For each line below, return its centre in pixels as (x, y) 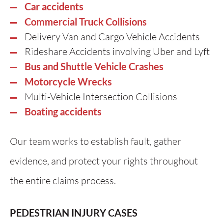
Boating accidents (63, 111)
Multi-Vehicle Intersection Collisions (101, 96)
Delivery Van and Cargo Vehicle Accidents (112, 37)
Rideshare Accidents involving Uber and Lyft (117, 51)
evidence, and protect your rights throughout (104, 161)
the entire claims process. (63, 180)
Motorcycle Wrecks (68, 82)
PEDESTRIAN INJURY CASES (74, 213)
